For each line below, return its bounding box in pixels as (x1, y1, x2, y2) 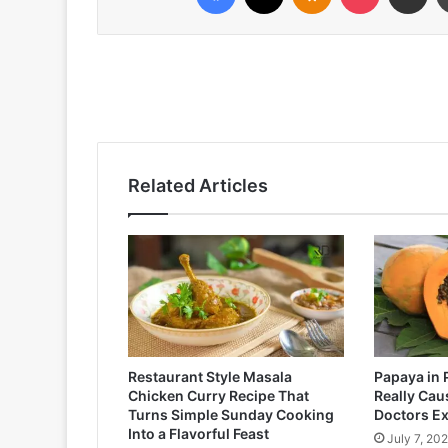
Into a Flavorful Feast (128, 424, 269, 442)
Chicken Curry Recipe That (128, 386, 309, 404)
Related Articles (128, 175, 268, 197)
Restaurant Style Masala (128, 367, 292, 385)
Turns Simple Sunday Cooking (128, 405, 334, 423)
